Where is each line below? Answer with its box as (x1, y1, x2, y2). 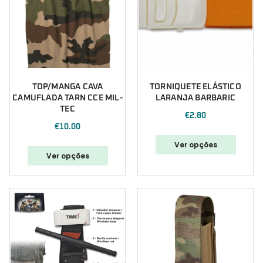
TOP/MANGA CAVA (32, 83, 103, 92)
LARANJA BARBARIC (155, 94, 236, 103)
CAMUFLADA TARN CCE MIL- (12, 94, 123, 103)
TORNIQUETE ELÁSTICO (150, 83, 241, 92)
